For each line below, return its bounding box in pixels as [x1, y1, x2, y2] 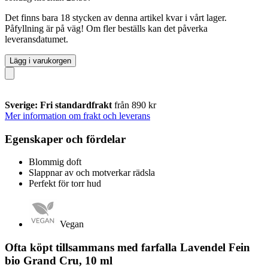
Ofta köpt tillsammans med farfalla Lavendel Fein [5, 240, 250, 254]
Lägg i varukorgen [10, 56, 71, 65]
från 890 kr [114, 99, 156, 110]
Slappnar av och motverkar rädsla [29, 167, 155, 178]
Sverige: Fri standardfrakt [5, 99, 114, 110]
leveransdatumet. [5, 33, 68, 44]
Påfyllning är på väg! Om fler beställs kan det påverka [5, 23, 208, 33]
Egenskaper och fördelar [5, 132, 126, 145]
